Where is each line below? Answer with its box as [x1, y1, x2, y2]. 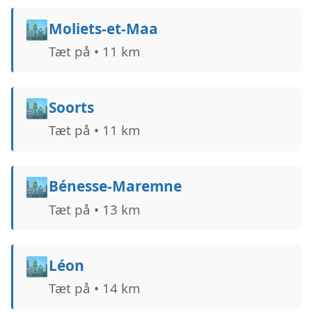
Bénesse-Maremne [48, 176, 182, 196]
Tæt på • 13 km [48, 200, 140, 218]
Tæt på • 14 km [48, 279, 140, 297]
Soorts [48, 97, 94, 118]
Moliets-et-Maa [48, 18, 158, 38]
